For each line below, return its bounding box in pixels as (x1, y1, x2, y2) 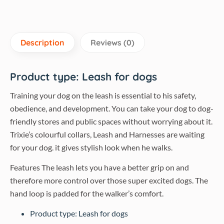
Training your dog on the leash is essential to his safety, (10, 90, 196, 100)
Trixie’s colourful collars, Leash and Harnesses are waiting (10, 129, 204, 139)
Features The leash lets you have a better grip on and (10, 162, 189, 172)
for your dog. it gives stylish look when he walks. (10, 142, 172, 152)
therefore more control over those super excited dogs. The (10, 175, 208, 185)
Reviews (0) (90, 37, 134, 47)
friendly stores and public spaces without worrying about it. (10, 116, 212, 126)
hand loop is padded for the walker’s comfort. (10, 188, 163, 198)
